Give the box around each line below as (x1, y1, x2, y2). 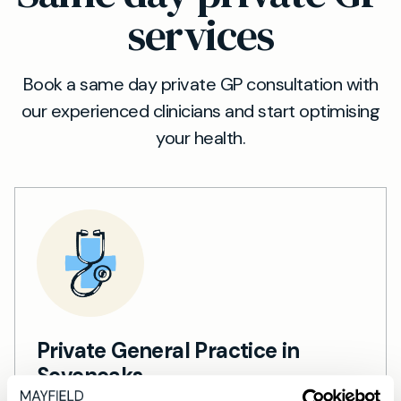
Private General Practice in (37, 337, 300, 364)
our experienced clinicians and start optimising (21, 99, 380, 123)
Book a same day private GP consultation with (22, 73, 379, 96)
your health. (156, 126, 245, 149)
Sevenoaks (37, 362, 143, 389)
